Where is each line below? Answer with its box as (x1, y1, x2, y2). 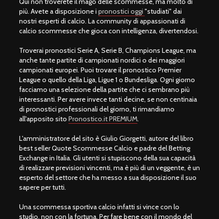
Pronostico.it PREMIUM (68, 114, 137, 123)
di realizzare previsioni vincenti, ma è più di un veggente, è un (19, 163, 200, 172)
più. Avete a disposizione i (19, 6, 98, 16)
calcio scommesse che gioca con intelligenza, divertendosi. (19, 26, 198, 35)
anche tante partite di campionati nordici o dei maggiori (19, 55, 185, 65)
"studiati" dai (145, 6, 182, 16)
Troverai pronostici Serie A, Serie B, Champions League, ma (19, 45, 196, 55)
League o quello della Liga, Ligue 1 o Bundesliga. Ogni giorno (19, 75, 195, 84)
